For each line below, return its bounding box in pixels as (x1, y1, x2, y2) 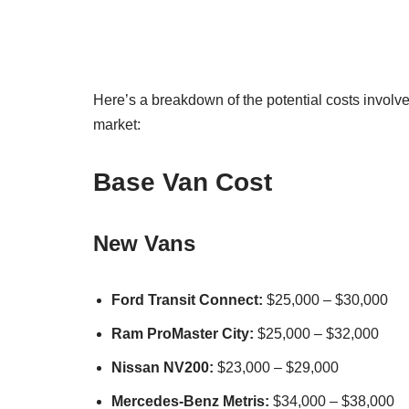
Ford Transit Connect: (111, 291, 263, 308)
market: (93, 116, 141, 132)
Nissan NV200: (111, 359, 214, 375)
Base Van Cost (93, 167, 272, 196)
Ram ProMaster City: (111, 325, 254, 341)
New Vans (93, 230, 195, 256)
